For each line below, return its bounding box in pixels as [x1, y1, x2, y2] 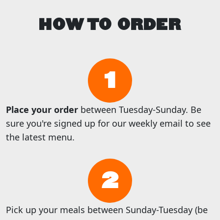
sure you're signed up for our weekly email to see [6, 117, 211, 129]
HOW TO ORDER [39, 15, 181, 35]
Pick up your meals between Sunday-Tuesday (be [6, 203, 208, 216]
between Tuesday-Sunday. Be [78, 103, 201, 115]
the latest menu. [6, 131, 75, 143]
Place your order [6, 103, 78, 115]
